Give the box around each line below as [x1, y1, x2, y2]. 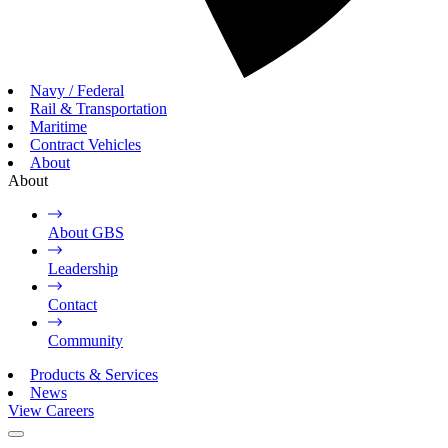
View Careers [8, 401, 94, 419]
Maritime [30, 117, 87, 135]
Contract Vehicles [30, 135, 141, 153]
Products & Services [30, 365, 158, 383]
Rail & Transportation [30, 99, 167, 117]
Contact [48, 295, 97, 313]
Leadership [48, 259, 118, 277]
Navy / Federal [30, 81, 124, 99]
